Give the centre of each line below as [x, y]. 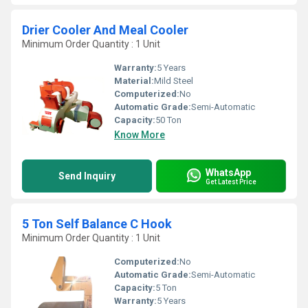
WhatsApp [228, 172]
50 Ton [168, 120]
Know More [140, 135]
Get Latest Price [231, 181]
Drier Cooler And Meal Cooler [105, 30]
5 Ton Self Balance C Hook [97, 224]
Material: [134, 81]
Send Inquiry [87, 176]
